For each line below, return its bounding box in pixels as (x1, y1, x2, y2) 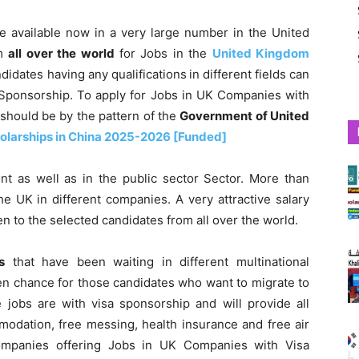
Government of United (179, 107, 309, 123)
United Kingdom (212, 45, 310, 61)
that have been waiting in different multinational (5, 253, 310, 269)
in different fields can (188, 66, 310, 82)
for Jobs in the (114, 45, 212, 61)
